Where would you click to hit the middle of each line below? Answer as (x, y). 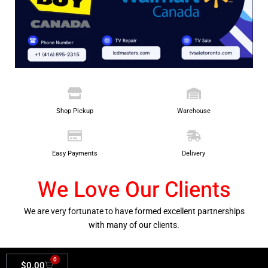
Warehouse (194, 111)
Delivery (194, 153)
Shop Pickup (74, 111)
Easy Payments (74, 153)
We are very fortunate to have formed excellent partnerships (134, 211)
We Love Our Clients (134, 190)
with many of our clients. (134, 225)
